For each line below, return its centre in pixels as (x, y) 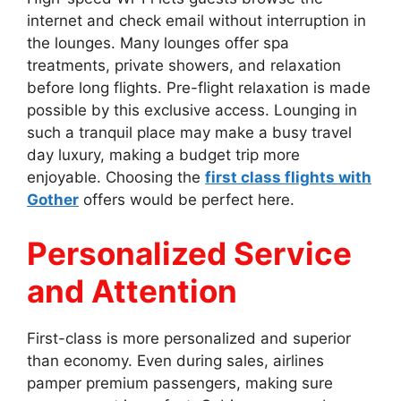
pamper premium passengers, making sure (180, 383)
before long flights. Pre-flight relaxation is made (199, 88)
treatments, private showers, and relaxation (184, 66)
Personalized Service (189, 253)
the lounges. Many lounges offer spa (158, 43)
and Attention (132, 290)
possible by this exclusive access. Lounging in (192, 111)
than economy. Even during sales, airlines (175, 360)
